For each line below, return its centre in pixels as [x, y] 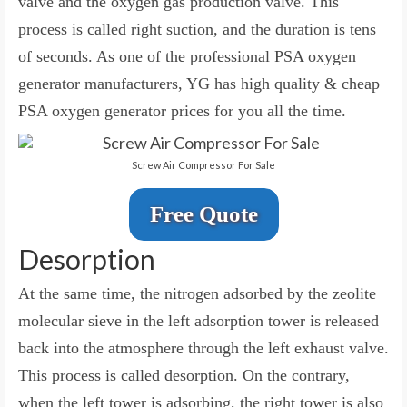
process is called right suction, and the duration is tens [197, 29]
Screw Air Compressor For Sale [203, 164]
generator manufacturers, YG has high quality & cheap [199, 83]
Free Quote [203, 213]
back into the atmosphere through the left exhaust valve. [203, 347]
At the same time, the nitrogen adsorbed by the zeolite [197, 293]
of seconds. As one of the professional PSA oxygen [187, 56]
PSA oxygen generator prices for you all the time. [182, 110]
